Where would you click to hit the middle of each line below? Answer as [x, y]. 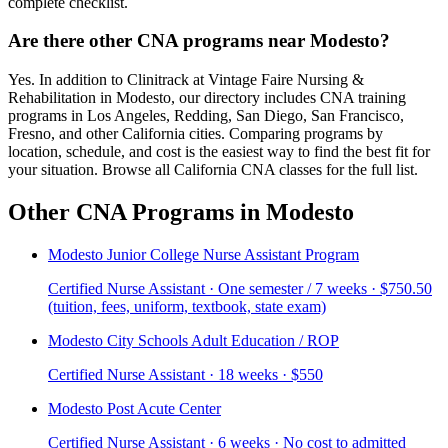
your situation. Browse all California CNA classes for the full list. [213, 170]
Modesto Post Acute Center [134, 408]
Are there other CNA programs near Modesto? [199, 41]
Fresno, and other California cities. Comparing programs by [195, 134]
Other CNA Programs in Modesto [181, 211]
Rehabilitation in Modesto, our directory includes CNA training [207, 98]
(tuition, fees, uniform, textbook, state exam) [187, 306]
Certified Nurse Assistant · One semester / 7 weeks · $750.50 [240, 288]
